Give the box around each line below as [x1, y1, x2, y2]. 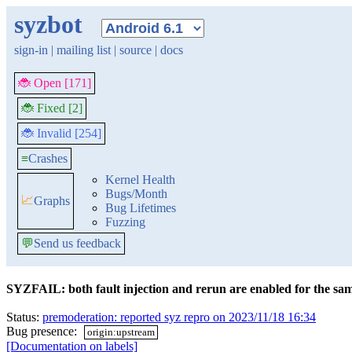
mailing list [57, 43, 111, 57]
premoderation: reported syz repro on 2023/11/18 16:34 [42, 310, 316, 324]
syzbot [14, 10, 82, 38]
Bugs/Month [105, 187, 167, 200]
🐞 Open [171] [18, 76, 91, 90]
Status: [6, 310, 42, 324]
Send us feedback [34, 236, 121, 250]
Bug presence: [6, 324, 80, 338]
